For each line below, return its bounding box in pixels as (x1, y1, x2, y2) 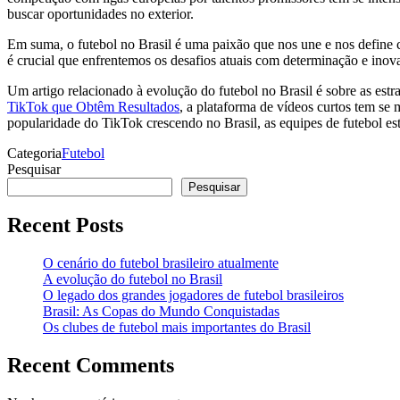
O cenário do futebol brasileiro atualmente (43, 255, 279, 271)
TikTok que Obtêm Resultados (7, 98, 179, 114)
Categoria (7, 145, 62, 161)
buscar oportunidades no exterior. (7, 5, 194, 21)
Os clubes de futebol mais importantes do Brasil (43, 320, 311, 336)
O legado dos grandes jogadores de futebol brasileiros (43, 287, 344, 304)
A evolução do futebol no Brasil (43, 271, 222, 287)
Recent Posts (7, 213, 123, 237)
